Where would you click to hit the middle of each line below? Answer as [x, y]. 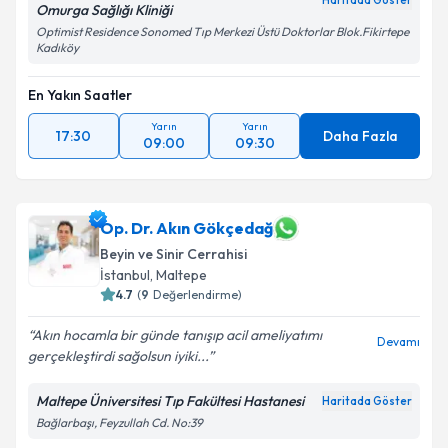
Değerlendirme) [197, 294]
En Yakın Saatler [80, 95]
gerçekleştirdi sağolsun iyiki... [118, 356]
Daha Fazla [360, 136]
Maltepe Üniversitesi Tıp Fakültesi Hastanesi [170, 401]
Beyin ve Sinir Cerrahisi [173, 254]
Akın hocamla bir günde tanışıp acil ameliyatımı [177, 335]
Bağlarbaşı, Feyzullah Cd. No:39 [119, 422]
